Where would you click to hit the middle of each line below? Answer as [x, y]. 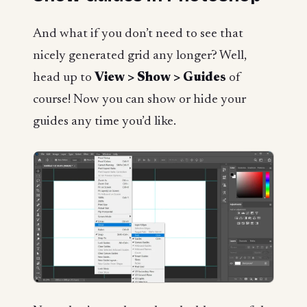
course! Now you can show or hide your [139, 99]
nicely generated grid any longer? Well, [140, 56]
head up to [64, 77]
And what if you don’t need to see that [138, 34]
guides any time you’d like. [105, 121]
